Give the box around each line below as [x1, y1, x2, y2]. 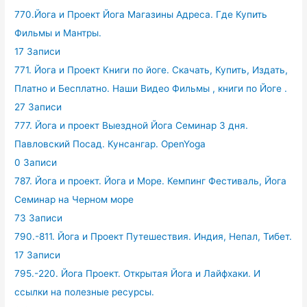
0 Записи [14, 157, 58, 169]
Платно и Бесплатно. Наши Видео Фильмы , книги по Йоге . [14, 83, 288, 95]
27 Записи [14, 101, 62, 113]
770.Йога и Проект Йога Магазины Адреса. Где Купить [14, 9, 268, 21]
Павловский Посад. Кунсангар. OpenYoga [14, 138, 206, 150]
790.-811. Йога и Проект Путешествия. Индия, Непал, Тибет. [14, 231, 293, 243]
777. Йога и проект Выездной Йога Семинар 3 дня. [14, 120, 249, 132]
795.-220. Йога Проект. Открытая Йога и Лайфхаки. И [14, 268, 261, 280]
